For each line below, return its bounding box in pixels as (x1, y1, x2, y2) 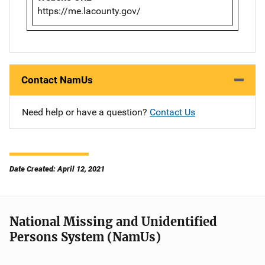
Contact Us (150, 106, 195, 118)
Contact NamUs (21, 73, 93, 86)
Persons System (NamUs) (9, 229, 161, 244)
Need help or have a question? (22, 106, 150, 118)
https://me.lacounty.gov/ (37, 5, 141, 17)
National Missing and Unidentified (9, 214, 217, 229)
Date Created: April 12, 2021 (9, 164, 105, 173)
